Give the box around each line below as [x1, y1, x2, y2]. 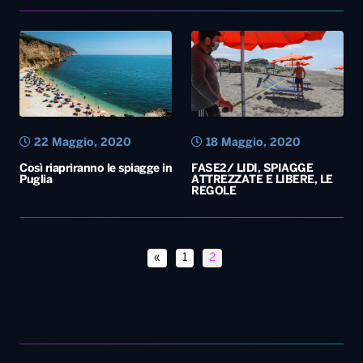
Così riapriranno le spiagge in [19, 33, 172, 45]
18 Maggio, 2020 [203, 7, 301, 19]
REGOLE [191, 56, 236, 67]
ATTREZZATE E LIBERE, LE [191, 45, 333, 56]
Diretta [67, 246, 133, 263]
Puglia [19, 45, 52, 56]
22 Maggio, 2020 [31, 7, 131, 19]
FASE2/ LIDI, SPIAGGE [191, 33, 313, 45]
